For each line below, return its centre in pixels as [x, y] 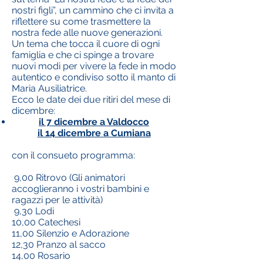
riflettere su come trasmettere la [81, 21]
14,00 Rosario [41, 256]
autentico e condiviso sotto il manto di [94, 77]
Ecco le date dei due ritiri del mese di [91, 100]
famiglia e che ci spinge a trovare [83, 55]
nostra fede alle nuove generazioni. [87, 33]
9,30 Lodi [33, 211]
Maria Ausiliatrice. [49, 88]
